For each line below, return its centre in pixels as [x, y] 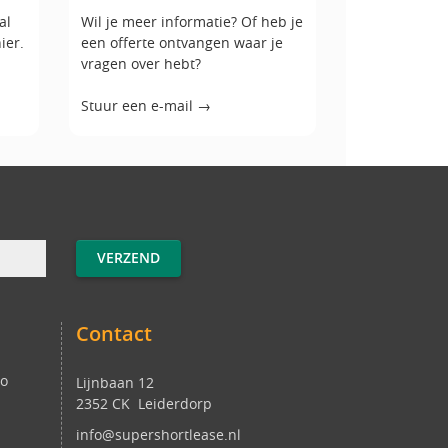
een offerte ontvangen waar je [182, 43]
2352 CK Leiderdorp [144, 404]
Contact [114, 334]
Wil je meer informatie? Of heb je [192, 22]
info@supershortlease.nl [158, 435]
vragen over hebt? [141, 64]
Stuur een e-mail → [146, 106]
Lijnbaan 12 [115, 383]
